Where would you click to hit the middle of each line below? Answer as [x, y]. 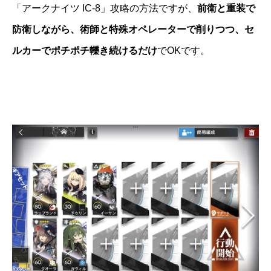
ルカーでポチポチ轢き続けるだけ [85, 50]
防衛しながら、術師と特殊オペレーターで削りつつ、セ [133, 29]
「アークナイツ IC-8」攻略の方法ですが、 [105, 8]
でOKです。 [184, 50]
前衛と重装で [226, 8]
